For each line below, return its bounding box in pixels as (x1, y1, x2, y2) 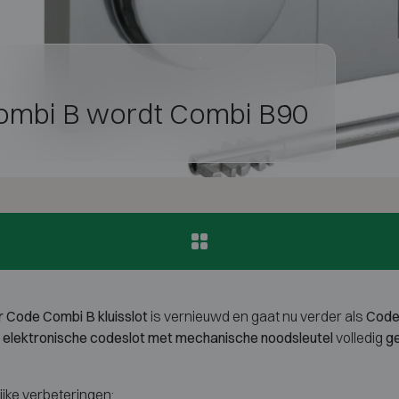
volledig (333, 328, 386, 346)
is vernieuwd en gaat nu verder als (148, 306, 366, 325)
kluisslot (98, 306, 148, 325)
